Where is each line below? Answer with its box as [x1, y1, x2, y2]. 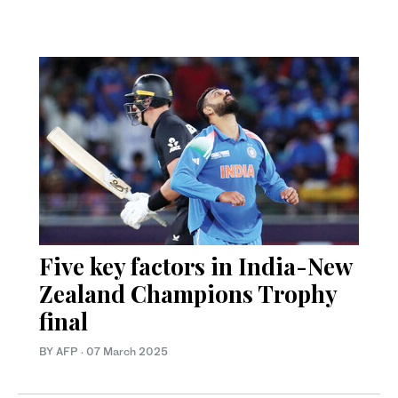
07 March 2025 [86, 345, 168, 359]
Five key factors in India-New [39, 251, 352, 283]
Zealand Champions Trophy [39, 278, 337, 310]
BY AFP [39, 345, 81, 359]
